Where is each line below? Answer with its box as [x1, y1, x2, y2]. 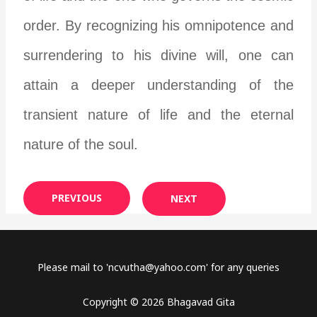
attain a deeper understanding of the [23, 76, 294, 93]
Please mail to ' [38, 260, 108, 274]
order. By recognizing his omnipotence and [23, 17, 294, 33]
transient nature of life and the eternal [23, 106, 294, 122]
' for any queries [206, 260, 279, 274]
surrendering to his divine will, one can [23, 47, 294, 63]
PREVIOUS [52, 190, 103, 204]
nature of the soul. [23, 136, 139, 152]
